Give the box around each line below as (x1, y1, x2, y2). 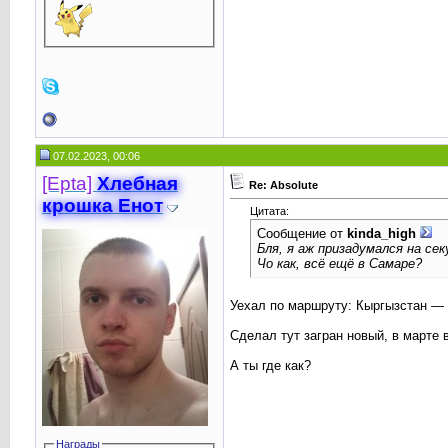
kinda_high (346, 226, 416, 242)
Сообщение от (256, 226, 347, 242)
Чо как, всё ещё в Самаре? (256, 256, 422, 272)
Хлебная (96, 173, 178, 194)
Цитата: (249, 205, 289, 218)
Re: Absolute (248, 179, 318, 191)
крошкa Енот (41, 195, 163, 216)
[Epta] (41, 173, 97, 194)
